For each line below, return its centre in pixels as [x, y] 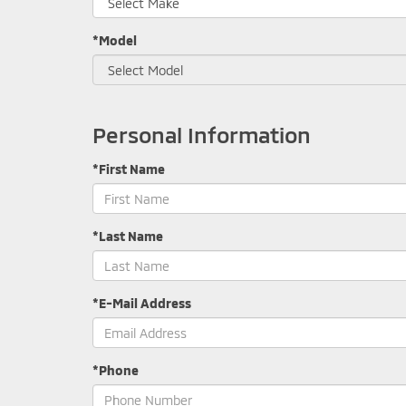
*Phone [116, 370]
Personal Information [202, 135]
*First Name [129, 169]
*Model [115, 40]
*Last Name [128, 236]
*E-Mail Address [142, 303]
